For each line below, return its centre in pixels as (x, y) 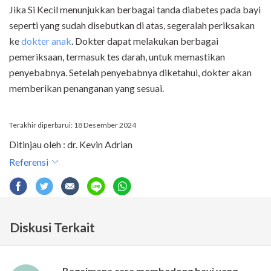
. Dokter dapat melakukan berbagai (145, 41)
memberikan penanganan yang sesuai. (87, 88)
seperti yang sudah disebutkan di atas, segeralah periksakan (132, 25)
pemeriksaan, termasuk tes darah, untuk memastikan (117, 57)
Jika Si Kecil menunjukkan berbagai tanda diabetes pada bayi (135, 10)
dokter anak (46, 41)
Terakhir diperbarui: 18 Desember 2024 (73, 125)
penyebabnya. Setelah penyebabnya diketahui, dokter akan (130, 73)
